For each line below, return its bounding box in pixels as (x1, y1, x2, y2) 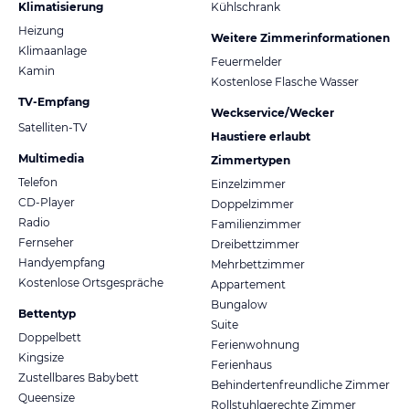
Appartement (211, 277, 286, 291)
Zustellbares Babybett (18, 370, 139, 384)
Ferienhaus (211, 357, 272, 372)
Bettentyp (18, 306, 76, 320)
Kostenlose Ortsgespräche (18, 275, 163, 289)
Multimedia (18, 151, 84, 165)
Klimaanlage (18, 43, 87, 58)
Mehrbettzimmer (211, 257, 305, 271)
